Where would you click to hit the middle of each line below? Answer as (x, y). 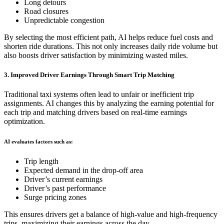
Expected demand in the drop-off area (83, 170)
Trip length (41, 161)
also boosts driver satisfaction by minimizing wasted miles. (96, 55)
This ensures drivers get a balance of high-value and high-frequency (111, 214)
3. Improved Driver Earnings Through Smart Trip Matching (89, 75)
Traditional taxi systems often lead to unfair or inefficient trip (99, 94)
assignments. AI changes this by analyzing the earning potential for (109, 103)
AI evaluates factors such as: (38, 142)
